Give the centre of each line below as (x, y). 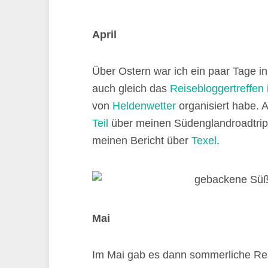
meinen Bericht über (142, 141)
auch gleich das (131, 89)
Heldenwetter (144, 106)
